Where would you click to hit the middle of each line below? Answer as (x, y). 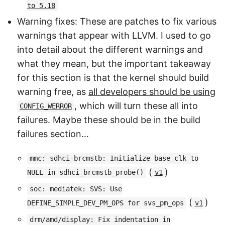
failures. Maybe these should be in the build (109, 120)
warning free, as (53, 91)
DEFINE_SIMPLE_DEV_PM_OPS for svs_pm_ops (105, 203)
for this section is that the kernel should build (113, 77)
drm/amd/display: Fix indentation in (100, 220)
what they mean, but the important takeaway (114, 63)
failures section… (53, 134)
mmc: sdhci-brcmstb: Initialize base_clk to (114, 158)
